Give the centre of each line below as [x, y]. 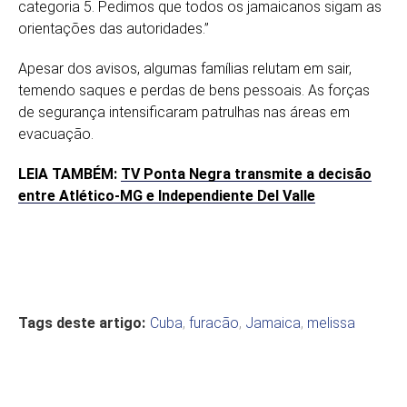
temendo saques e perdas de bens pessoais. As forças [194, 91]
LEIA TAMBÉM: [69, 174]
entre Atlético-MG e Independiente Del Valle [167, 196]
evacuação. [56, 134]
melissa [331, 323]
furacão [214, 323]
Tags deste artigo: [82, 323]
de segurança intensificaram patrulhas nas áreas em [184, 113]
